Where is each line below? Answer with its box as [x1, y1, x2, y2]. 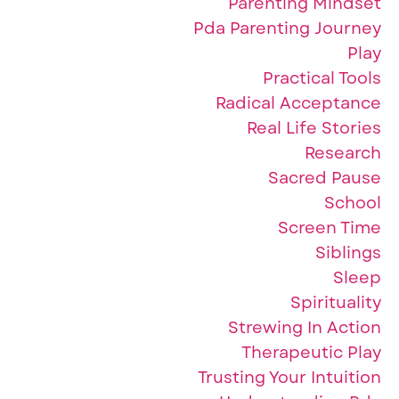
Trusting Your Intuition [198, 367, 381, 388]
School [324, 192, 381, 214]
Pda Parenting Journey [193, 18, 381, 39]
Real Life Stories [247, 118, 381, 139]
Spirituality [290, 292, 381, 313]
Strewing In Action [228, 317, 381, 338]
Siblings [315, 242, 381, 264]
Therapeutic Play [241, 342, 381, 363]
